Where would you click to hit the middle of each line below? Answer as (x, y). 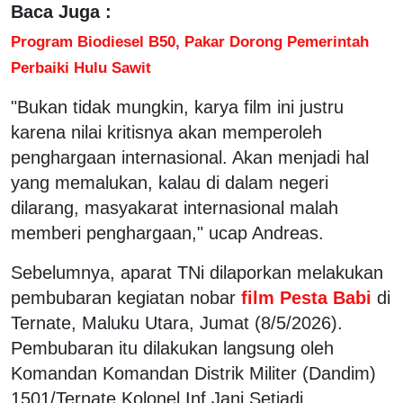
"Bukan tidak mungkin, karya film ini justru (177, 107)
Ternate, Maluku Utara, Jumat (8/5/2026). (177, 322)
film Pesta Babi (306, 297)
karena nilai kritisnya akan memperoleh (166, 132)
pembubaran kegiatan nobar (123, 297)
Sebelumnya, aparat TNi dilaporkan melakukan (197, 272)
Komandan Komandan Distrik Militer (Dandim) (193, 373)
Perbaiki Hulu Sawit (81, 67)
